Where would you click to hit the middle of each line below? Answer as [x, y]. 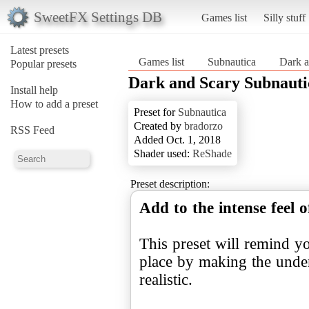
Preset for [156, 112]
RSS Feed [32, 130]
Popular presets [43, 63]
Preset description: [170, 183]
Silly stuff [284, 17]
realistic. [166, 279]
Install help [34, 90]
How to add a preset [54, 103]
